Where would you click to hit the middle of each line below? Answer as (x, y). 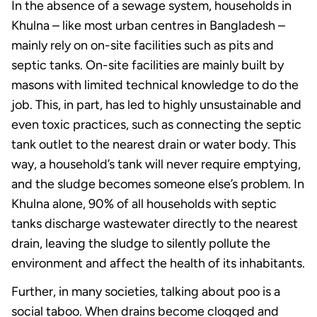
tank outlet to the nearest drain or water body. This (154, 144)
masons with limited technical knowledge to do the (155, 85)
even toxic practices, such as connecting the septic (156, 124)
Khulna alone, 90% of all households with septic (144, 203)
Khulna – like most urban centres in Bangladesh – (148, 25)
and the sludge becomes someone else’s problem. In (158, 184)
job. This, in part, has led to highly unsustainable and (156, 104)
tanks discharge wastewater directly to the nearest (155, 223)
